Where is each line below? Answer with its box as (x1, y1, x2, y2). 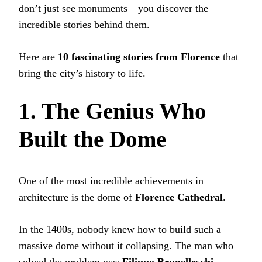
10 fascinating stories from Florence (58, 51, 220, 63)
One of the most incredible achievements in (19, 174, 204, 187)
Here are (19, 51, 58, 63)
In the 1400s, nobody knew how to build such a (19, 223, 221, 235)
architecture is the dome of (19, 191, 135, 203)
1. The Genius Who (19, 98, 206, 124)
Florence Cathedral (135, 191, 223, 203)
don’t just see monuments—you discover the (19, 2, 208, 15)
